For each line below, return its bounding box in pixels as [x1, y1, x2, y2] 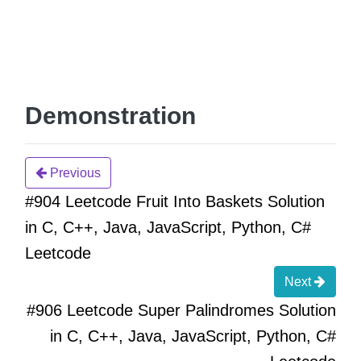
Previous [47, 166, 101, 180]
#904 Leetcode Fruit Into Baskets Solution [25, 193, 325, 211]
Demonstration [25, 102, 196, 130]
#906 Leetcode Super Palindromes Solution [27, 301, 336, 320]
